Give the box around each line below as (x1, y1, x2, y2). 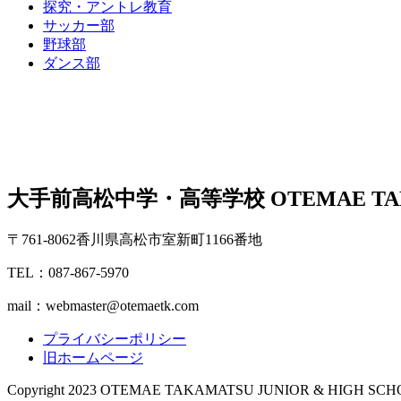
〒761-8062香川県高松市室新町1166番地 (7, 232, 262, 248)
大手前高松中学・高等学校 (7, 187, 270, 211)
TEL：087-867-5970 (7, 265, 129, 281)
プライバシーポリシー (43, 331, 186, 347)
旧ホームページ (43, 350, 143, 366)
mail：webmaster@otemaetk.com (7, 298, 199, 314)
